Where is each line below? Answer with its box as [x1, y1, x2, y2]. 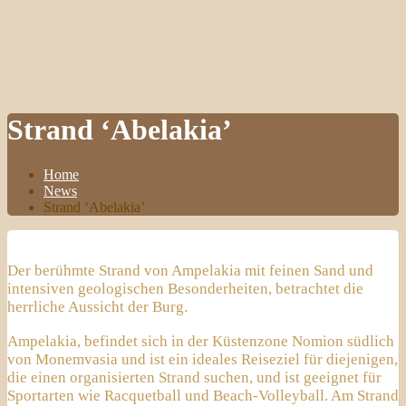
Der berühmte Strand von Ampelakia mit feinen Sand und [7, 262, 373, 280]
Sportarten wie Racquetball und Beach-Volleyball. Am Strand [7, 386, 399, 404]
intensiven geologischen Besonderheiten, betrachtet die [7, 280, 363, 298]
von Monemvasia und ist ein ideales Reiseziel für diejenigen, [7, 350, 398, 368]
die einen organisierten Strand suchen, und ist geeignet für [7, 368, 382, 386]
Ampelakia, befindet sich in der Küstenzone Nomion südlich [7, 332, 394, 350]
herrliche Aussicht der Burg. [7, 298, 188, 316]
